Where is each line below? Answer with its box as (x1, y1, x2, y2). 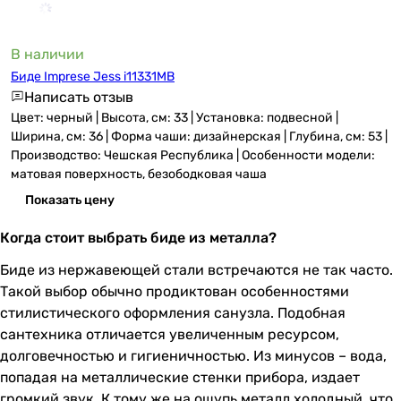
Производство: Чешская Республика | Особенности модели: (11, 147, 375, 163)
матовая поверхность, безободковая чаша (11, 166, 267, 182)
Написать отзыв (24, 88, 133, 106)
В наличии (11, 45, 84, 63)
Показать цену (25, 192, 115, 208)
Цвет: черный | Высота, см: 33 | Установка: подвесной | (11, 109, 338, 125)
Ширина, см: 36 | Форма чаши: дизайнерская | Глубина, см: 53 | (11, 128, 388, 144)
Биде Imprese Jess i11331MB (11, 68, 175, 84)
